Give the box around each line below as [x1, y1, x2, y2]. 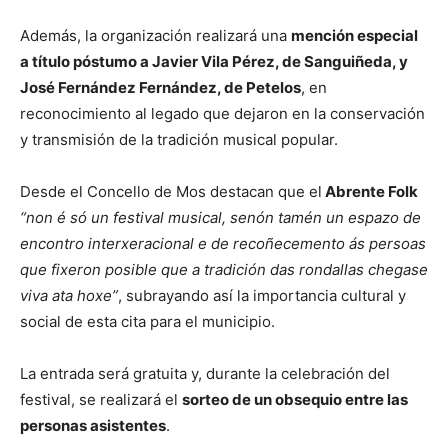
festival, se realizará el [20, 389, 182, 409]
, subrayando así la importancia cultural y [118, 285, 406, 305]
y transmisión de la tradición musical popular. [20, 129, 338, 149]
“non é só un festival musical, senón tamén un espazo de [20, 207, 421, 227]
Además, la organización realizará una [20, 25, 291, 45]
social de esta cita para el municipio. [20, 311, 275, 331]
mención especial [291, 25, 418, 45]
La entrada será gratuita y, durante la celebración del [20, 363, 390, 383]
